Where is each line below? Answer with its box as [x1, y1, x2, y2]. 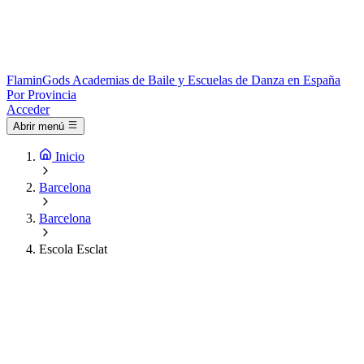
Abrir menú [13, 120, 64, 133]
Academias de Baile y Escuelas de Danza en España [72, 73, 340, 87]
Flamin [6, 73, 42, 87]
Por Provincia [6, 88, 76, 102]
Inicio [55, 149, 84, 164]
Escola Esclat [39, 242, 107, 257]
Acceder [6, 102, 50, 116]
